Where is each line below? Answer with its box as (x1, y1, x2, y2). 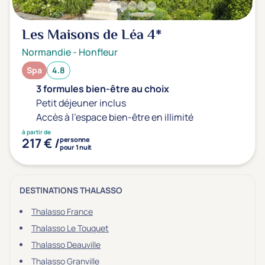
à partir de (22, 128, 51, 136)
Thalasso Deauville (31, 239, 101, 250)
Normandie (22, 46, 71, 59)
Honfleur (79, 46, 118, 59)
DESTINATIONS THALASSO (20, 185, 122, 196)
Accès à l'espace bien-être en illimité (36, 111, 193, 124)
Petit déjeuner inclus (36, 96, 126, 109)
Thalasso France (31, 206, 93, 217)
